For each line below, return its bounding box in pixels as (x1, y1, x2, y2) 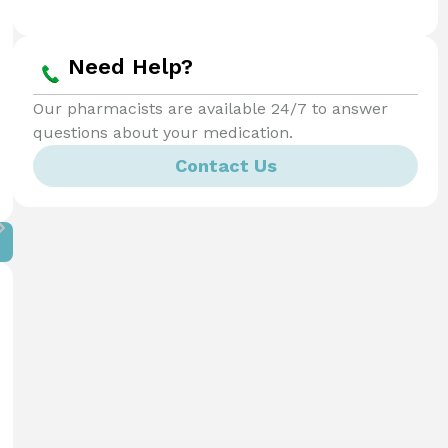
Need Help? (68, 54, 193, 79)
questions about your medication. (33, 122, 293, 142)
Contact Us (174, 154, 277, 176)
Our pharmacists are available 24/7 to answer (33, 98, 388, 118)
